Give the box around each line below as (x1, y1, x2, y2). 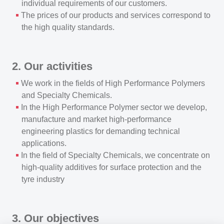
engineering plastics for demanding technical (21, 127, 180, 135)
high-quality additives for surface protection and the (21, 163, 202, 171)
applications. (21, 139, 67, 147)
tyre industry (21, 175, 65, 183)
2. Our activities (12, 60, 92, 72)
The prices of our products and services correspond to (20, 11, 210, 19)
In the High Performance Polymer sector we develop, (20, 103, 207, 111)
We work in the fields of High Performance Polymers (20, 79, 205, 87)
